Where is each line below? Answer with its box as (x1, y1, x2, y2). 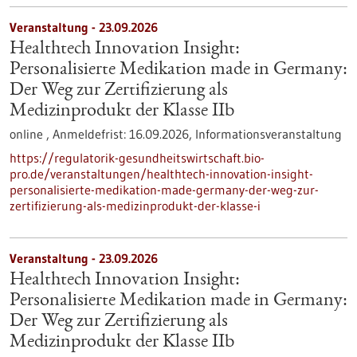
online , (10, 126, 53, 142)
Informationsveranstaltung (195, 126, 342, 142)
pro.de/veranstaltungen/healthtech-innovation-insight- (10, 166, 313, 182)
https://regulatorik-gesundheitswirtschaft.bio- (10, 150, 265, 166)
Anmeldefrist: (53, 126, 129, 142)
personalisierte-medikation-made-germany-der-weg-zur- (10, 182, 319, 198)
